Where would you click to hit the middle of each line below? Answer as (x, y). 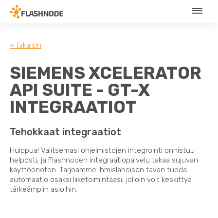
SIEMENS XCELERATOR (106, 73)
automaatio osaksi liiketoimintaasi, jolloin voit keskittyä (101, 179)
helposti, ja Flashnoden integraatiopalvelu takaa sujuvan (104, 160)
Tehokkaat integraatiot (65, 132)
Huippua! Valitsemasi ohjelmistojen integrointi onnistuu (102, 150)
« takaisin (26, 45)
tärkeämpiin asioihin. (44, 189)
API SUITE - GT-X (80, 90)
